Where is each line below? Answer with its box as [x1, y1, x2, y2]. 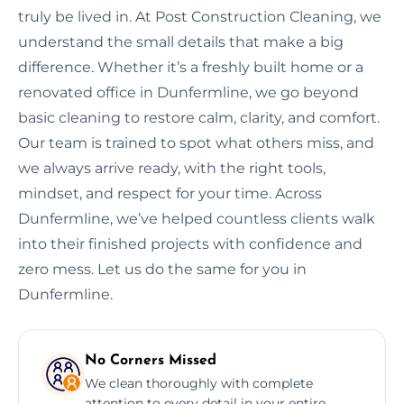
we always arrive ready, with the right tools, [18, 159, 326, 177]
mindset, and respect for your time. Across [18, 184, 322, 202]
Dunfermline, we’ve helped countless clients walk [18, 209, 375, 227]
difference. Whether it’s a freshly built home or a [18, 58, 363, 76]
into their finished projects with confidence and [18, 234, 363, 252]
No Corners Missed [85, 353, 216, 368]
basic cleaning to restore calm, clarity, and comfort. [18, 108, 380, 126]
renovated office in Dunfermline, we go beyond [18, 83, 359, 101]
